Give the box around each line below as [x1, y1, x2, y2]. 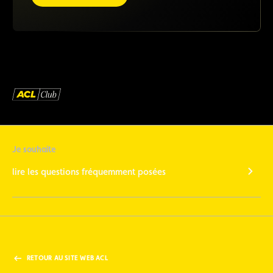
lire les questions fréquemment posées [12, 166, 166, 177]
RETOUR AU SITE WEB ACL [27, 254, 108, 263]
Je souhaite [12, 144, 56, 155]
